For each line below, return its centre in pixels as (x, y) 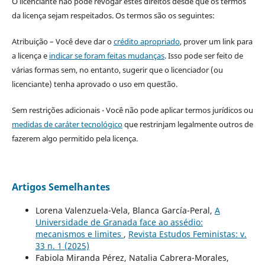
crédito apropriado (146, 41)
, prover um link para (216, 41)
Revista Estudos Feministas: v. (187, 234)
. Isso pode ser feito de (203, 55)
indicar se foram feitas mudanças (106, 55)
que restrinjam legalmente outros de (188, 124)
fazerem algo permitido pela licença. (75, 138)
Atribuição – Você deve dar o (62, 41)
